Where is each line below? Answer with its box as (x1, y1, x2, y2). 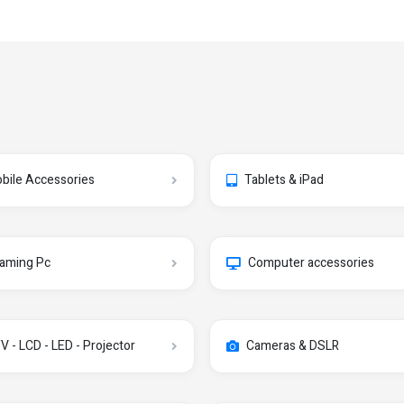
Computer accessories (248, 253, 374, 272)
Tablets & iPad (244, 170, 324, 189)
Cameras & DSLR (246, 336, 339, 355)
